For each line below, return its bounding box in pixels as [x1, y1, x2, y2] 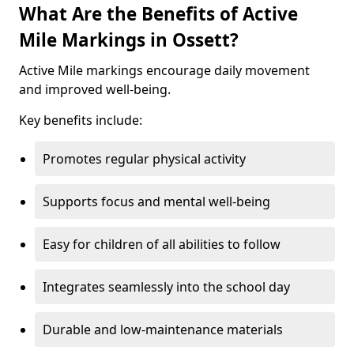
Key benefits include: [19, 111, 142, 129]
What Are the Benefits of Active [19, 2, 298, 26]
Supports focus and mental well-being [43, 193, 270, 210]
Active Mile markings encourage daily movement [19, 62, 310, 79]
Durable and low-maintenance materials [43, 321, 283, 338]
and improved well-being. [19, 81, 171, 98]
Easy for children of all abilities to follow [43, 235, 281, 253]
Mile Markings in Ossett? [19, 28, 239, 52]
